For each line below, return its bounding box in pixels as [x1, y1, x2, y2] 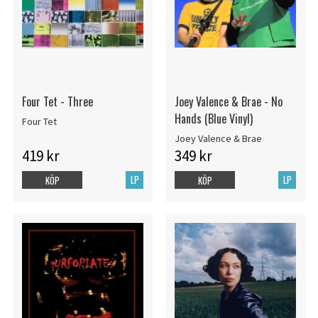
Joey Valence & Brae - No [174, 93, 283, 111]
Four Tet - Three [21, 93, 93, 111]
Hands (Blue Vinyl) [174, 110, 253, 128]
